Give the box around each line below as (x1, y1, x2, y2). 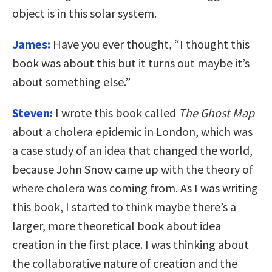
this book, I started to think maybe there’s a (12, 199, 236, 215)
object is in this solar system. (12, 5, 157, 21)
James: (12, 36, 50, 52)
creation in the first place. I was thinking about (12, 237, 249, 253)
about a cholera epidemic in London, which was (12, 124, 253, 140)
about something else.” (12, 74, 131, 90)
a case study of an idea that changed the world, (12, 143, 253, 158)
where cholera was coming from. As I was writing (12, 180, 258, 196)
